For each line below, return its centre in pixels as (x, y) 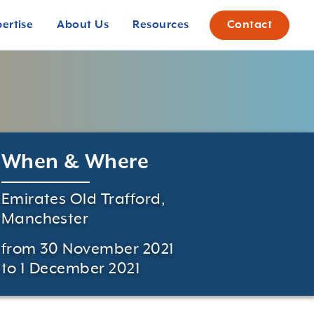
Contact (249, 25)
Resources (161, 25)
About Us (83, 25)
